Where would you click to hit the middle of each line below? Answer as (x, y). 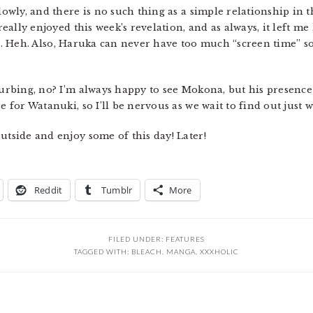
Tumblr (117, 190)
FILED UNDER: (137, 239)
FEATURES (185, 239)
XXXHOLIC (219, 252)
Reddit (48, 190)
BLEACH (147, 252)
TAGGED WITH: (103, 252)
